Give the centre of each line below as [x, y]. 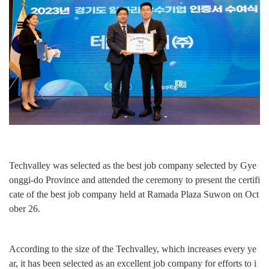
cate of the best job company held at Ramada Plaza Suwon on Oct [134, 195]
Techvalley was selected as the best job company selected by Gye [133, 166]
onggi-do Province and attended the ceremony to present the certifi [134, 180]
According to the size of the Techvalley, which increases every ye [133, 249]
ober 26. [25, 209]
